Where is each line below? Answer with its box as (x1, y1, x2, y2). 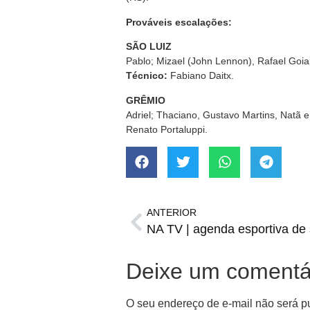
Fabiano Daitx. (170, 70, 234, 82)
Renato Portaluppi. (126, 123, 208, 135)
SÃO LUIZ (126, 41, 172, 53)
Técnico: (126, 70, 170, 82)
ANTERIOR (147, 206, 197, 218)
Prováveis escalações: (126, 16, 232, 28)
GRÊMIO (126, 94, 165, 106)
